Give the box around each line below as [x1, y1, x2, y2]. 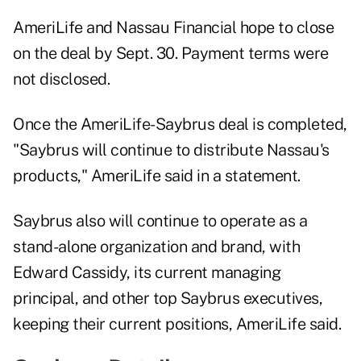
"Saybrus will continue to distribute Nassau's [13, 140, 330, 160]
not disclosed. [13, 69, 110, 89]
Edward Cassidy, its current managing [13, 263, 280, 283]
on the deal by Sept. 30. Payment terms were [13, 44, 329, 64]
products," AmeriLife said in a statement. [13, 166, 301, 186]
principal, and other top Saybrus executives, [13, 288, 322, 309]
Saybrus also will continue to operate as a [13, 211, 307, 231]
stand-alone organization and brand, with [13, 237, 300, 257]
